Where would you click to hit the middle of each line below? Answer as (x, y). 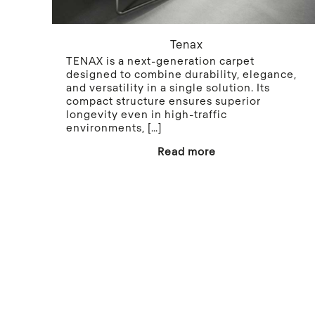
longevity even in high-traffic (147, 114)
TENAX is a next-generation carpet (161, 60)
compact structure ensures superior (164, 100)
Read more (186, 151)
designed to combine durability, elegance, (182, 73)
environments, (106, 127)
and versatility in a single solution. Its (168, 87)
